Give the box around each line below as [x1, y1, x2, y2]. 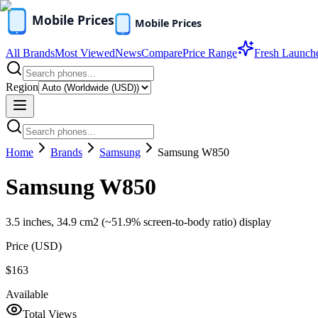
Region [6, 81, 38, 93]
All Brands [6, 47, 55, 59]
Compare [141, 47, 182, 59]
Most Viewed [55, 47, 115, 59]
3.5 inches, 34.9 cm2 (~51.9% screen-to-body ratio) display [6, 215, 271, 228]
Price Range [182, 47, 237, 59]
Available [6, 287, 48, 300]
